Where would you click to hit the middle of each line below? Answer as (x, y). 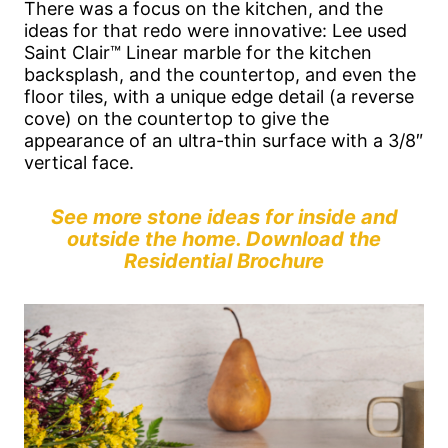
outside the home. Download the (224, 238)
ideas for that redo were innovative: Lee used (215, 30)
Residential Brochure (224, 260)
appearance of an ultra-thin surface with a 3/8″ (223, 140)
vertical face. (79, 162)
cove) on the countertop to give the (176, 118)
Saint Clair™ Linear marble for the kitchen (198, 52)
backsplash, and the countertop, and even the (220, 74)
